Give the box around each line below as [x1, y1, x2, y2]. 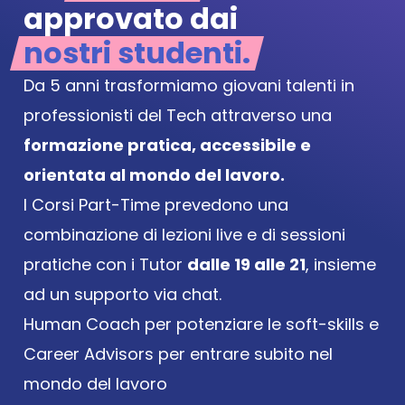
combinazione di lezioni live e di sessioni [24, 223, 345, 246]
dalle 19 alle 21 [187, 253, 306, 276]
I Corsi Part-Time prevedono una [24, 193, 288, 216]
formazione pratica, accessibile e [24, 134, 311, 156]
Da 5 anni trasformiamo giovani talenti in [24, 74, 354, 97]
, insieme [306, 253, 376, 276]
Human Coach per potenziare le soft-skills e [24, 313, 379, 335]
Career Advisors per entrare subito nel [24, 343, 333, 365]
